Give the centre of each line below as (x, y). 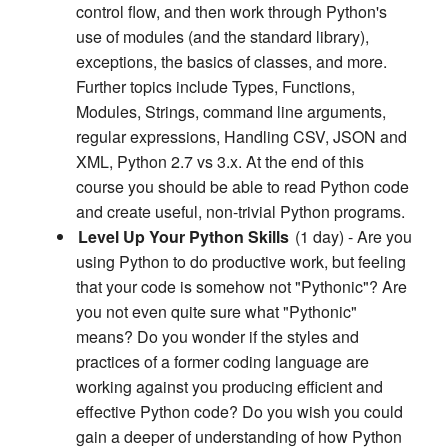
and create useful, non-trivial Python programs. (240, 212)
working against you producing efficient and (229, 387)
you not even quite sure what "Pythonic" (216, 312)
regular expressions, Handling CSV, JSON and (241, 137)
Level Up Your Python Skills (183, 237)
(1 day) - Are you (351, 237)
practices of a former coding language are (222, 362)
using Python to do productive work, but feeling (241, 262)
